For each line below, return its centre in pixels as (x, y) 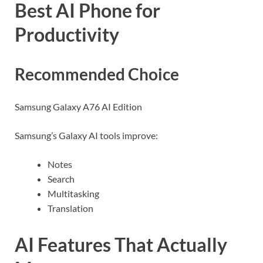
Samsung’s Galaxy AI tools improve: (86, 135)
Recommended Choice (97, 74)
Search (61, 178)
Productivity (67, 34)
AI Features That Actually (121, 244)
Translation (70, 208)
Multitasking (73, 193)
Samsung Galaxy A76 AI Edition (78, 106)
